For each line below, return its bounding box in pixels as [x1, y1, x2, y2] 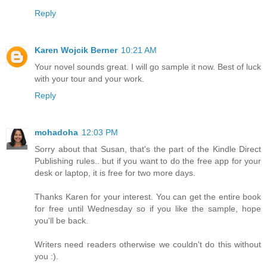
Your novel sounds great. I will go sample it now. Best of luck [35, 61, 261, 72]
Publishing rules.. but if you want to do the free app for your [35, 156, 261, 166]
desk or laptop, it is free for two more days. [35, 167, 195, 178]
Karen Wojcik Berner [35, 45, 117, 55]
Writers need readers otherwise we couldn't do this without [35, 239, 261, 249]
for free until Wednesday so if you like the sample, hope [35, 203, 261, 213]
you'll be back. [35, 215, 88, 225]
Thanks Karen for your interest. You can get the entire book [35, 191, 261, 201]
